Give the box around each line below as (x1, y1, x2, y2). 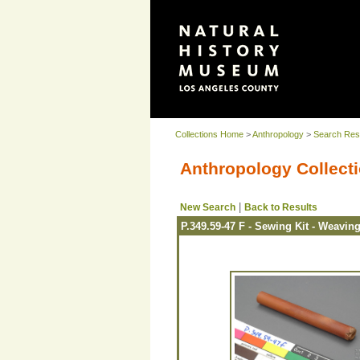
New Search (180, 202, 235, 213)
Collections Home (175, 129, 243, 139)
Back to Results (244, 202, 317, 213)
